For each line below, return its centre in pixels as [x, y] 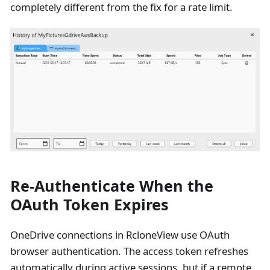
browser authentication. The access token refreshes [129, 251]
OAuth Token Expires [89, 204]
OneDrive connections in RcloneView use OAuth [120, 234]
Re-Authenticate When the [111, 185]
